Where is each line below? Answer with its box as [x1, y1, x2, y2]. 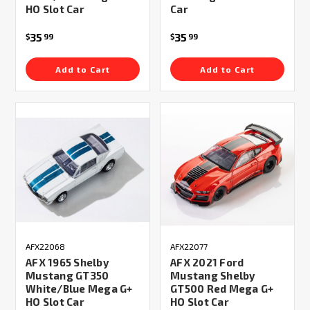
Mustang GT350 [26, 268, 109, 282]
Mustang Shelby [170, 268, 255, 282]
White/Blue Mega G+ [26, 282, 133, 295]
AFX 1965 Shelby [26, 255, 109, 268]
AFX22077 [170, 241, 208, 251]
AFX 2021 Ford [170, 255, 244, 268]
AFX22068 [26, 241, 65, 251]
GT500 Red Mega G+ [170, 282, 274, 295]
